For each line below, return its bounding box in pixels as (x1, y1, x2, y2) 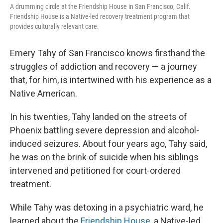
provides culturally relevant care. (10, 22, 99, 30)
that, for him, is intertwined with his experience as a (10, 74, 212, 85)
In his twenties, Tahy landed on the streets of (10, 111, 187, 122)
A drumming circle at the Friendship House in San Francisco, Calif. (10, 2, 191, 10)
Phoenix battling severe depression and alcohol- (10, 124, 199, 135)
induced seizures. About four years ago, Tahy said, (10, 138, 207, 149)
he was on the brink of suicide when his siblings (10, 151, 199, 162)
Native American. (10, 88, 77, 99)
